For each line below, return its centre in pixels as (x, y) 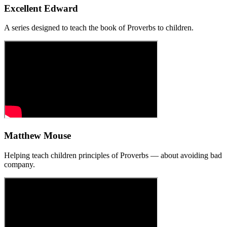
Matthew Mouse (37, 136)
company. (20, 164)
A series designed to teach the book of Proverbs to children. (99, 28)
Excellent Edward (41, 8)
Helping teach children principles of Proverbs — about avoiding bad (113, 155)
